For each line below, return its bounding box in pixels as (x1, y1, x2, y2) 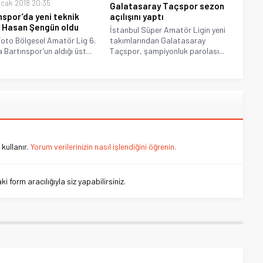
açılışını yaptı (110, 11, 164, 22)
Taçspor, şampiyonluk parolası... (110, 46, 225, 56)
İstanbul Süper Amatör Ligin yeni (110, 25, 226, 35)
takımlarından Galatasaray (110, 35, 206, 46)
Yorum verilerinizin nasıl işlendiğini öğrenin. (31, 141, 176, 152)
